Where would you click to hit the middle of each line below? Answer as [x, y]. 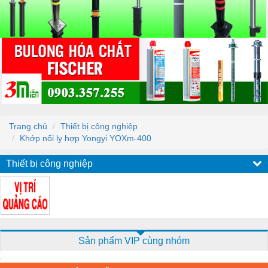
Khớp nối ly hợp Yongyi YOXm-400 [86, 138]
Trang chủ [28, 126]
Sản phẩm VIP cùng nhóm [134, 240]
